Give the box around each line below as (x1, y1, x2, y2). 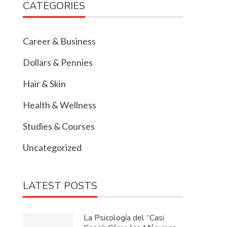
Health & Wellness (23, 99, 97, 111)
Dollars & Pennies (23, 57, 93, 68)
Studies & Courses (23, 121, 95, 132)
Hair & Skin (23, 78, 66, 90)
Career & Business (23, 35, 96, 47)
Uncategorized (23, 142, 82, 154)
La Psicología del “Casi (84, 212, 165, 224)
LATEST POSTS (23, 179, 98, 193)
